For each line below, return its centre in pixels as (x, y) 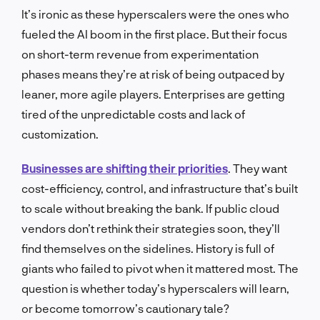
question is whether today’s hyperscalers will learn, (155, 288)
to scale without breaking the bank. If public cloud (150, 208)
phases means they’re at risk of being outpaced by (153, 74)
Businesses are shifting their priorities (125, 168)
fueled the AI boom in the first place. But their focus (154, 34)
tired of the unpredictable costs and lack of (133, 114)
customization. (60, 134)
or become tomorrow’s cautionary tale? (125, 308)
